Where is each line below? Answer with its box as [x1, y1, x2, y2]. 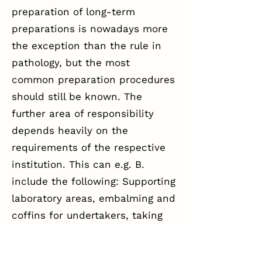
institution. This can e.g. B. [12, 158, 144, 170]
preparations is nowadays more [12, 23, 168, 35]
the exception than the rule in [12, 40, 161, 51]
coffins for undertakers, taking [12, 209, 163, 221]
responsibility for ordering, [12, 226, 143, 238]
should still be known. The [12, 91, 142, 102]
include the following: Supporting [12, 175, 175, 187]
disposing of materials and [12, 243, 143, 255]
